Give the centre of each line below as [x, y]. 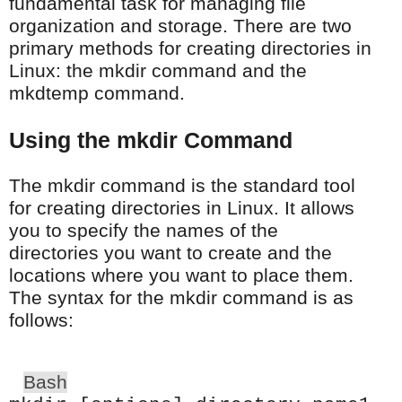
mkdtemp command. [97, 93]
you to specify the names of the [144, 230]
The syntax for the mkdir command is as [181, 297]
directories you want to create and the [170, 253]
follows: [41, 320]
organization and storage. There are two [180, 26]
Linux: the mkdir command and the [158, 70]
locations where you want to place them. [181, 275]
